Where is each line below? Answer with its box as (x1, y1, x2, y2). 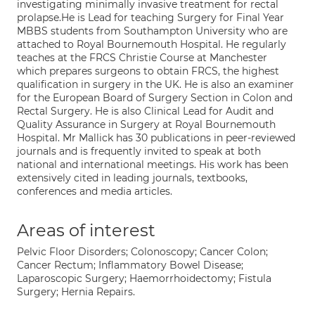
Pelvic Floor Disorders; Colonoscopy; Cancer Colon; (17, 245, 268, 258)
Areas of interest (17, 220, 155, 240)
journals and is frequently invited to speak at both (17, 145, 261, 157)
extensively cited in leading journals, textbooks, (17, 172, 247, 184)
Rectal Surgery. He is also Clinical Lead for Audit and (17, 105, 274, 117)
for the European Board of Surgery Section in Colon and (17, 91, 292, 104)
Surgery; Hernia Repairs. (17, 285, 135, 298)
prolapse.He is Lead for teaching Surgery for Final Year (17, 11, 284, 24)
